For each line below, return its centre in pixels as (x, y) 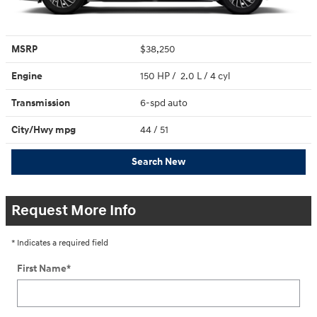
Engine (27, 76)
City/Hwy (33, 129)
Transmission (41, 103)
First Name (42, 268)
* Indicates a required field (60, 243)
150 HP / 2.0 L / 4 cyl (186, 76)
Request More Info (74, 211)
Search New (158, 162)
